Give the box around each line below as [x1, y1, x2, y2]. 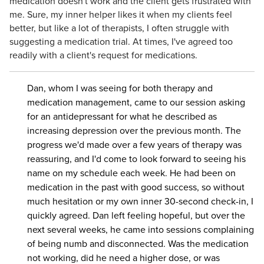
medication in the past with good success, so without [27, 180, 245, 194]
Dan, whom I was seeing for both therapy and [27, 81, 213, 95]
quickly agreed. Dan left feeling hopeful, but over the [27, 209, 245, 222]
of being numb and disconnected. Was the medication [27, 237, 249, 250]
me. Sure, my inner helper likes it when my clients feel [9, 8, 232, 21]
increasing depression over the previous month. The [27, 124, 241, 137]
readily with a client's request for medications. [9, 48, 197, 62]
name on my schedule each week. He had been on [27, 166, 236, 180]
